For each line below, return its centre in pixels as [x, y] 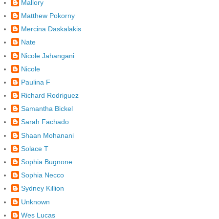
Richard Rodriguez [50, 96]
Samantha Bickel [47, 109]
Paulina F [36, 82]
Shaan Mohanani [47, 135]
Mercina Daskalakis [51, 29]
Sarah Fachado [45, 122]
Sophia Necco [43, 175]
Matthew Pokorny [48, 15]
